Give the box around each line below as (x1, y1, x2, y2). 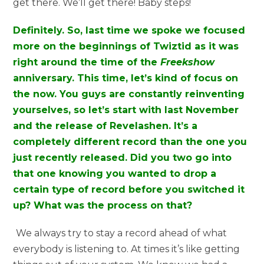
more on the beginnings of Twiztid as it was (13, 40, 239, 52)
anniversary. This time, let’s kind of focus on (13, 72, 239, 84)
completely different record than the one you (13, 136, 247, 147)
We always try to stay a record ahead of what (16, 227, 227, 239)
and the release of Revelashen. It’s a (13, 120, 198, 131)
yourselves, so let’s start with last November (13, 104, 239, 115)
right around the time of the (13, 56, 161, 68)
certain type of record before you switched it (13, 183, 245, 195)
